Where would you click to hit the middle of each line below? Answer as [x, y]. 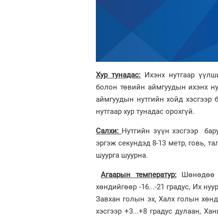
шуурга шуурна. [122, 155]
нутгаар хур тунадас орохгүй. [145, 111]
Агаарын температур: [139, 174]
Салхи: [109, 131]
